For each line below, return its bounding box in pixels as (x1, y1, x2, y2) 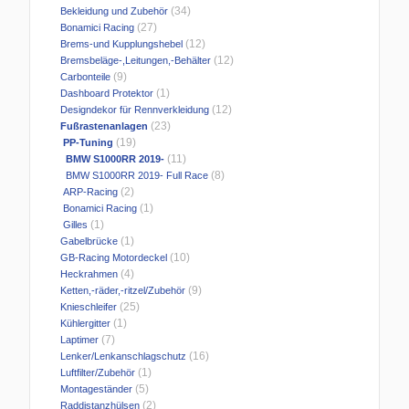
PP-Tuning (58, 137, 114, 149)
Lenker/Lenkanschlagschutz (58, 351, 187, 362)
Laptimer (58, 334, 100, 346)
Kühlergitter (58, 318, 111, 330)
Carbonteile (58, 71, 111, 83)
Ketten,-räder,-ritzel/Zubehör (58, 285, 186, 297)
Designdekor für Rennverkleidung (58, 104, 210, 116)
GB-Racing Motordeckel (58, 252, 168, 264)
